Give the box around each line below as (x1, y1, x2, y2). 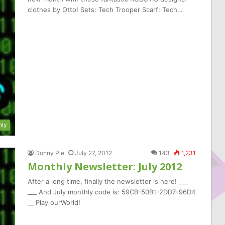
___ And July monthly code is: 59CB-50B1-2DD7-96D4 (28, 188, 195, 196)
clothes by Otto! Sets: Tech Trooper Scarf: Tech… (28, 6, 183, 14)
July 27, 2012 (75, 149, 112, 157)
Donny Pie (35, 149, 64, 157)
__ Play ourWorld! (28, 198, 80, 206)
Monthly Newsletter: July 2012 (28, 160, 182, 173)
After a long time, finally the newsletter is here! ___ (28, 177, 188, 185)
